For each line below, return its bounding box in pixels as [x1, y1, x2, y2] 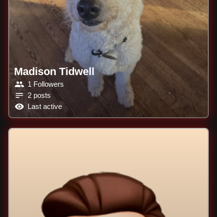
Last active [27, 103, 62, 111]
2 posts [27, 92, 51, 100]
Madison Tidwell [14, 65, 94, 77]
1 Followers [27, 80, 64, 89]
